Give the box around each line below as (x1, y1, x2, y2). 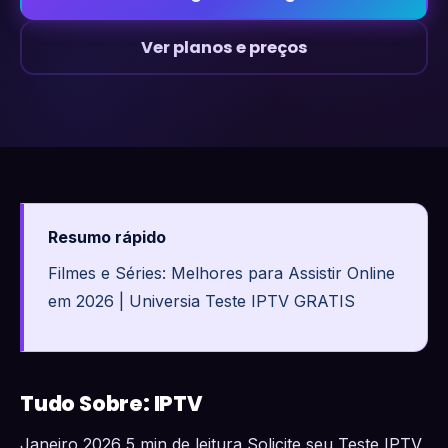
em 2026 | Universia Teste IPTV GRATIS (48, 291, 355, 311)
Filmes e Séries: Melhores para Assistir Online (48, 263, 395, 283)
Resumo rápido (48, 227, 166, 247)
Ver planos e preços (140, 36, 308, 59)
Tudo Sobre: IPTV (20, 389, 203, 418)
